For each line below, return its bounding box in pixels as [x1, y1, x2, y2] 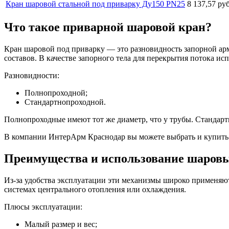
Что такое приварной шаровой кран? [4, 20, 212, 34]
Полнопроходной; [25, 88, 87, 98]
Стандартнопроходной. [25, 98, 106, 107]
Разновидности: [4, 71, 59, 80]
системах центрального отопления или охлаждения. [4, 185, 186, 194]
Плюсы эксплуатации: [4, 202, 82, 212]
